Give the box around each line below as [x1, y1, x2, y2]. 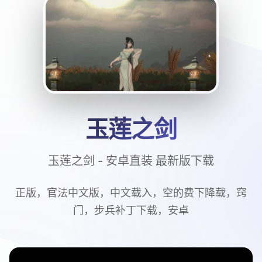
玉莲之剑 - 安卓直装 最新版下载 [48, 154, 214, 168]
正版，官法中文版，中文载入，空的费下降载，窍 [15, 187, 247, 199]
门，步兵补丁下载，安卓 [73, 204, 189, 216]
